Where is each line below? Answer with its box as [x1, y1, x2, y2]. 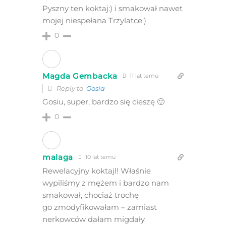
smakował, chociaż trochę [42, 190, 139, 200]
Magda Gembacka [42, 71, 118, 81]
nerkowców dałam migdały [42, 214, 145, 224]
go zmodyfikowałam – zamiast [42, 202, 157, 212]
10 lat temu [84, 153, 116, 161]
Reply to [54, 84, 86, 93]
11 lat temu [128, 72, 158, 80]
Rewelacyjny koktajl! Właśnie [42, 166, 151, 176]
